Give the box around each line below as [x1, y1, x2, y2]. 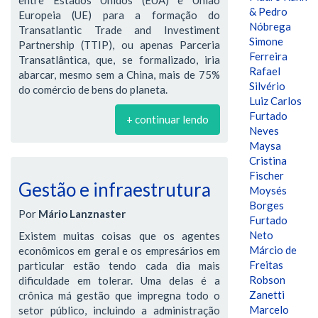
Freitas [249, 258, 283, 271]
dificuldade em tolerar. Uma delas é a [18, 274, 220, 287]
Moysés [249, 184, 287, 197]
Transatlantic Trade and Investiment [18, 23, 220, 36]
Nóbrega [249, 20, 291, 33]
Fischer [249, 169, 284, 182]
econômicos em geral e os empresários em [18, 244, 220, 257]
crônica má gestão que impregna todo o [18, 289, 220, 302]
